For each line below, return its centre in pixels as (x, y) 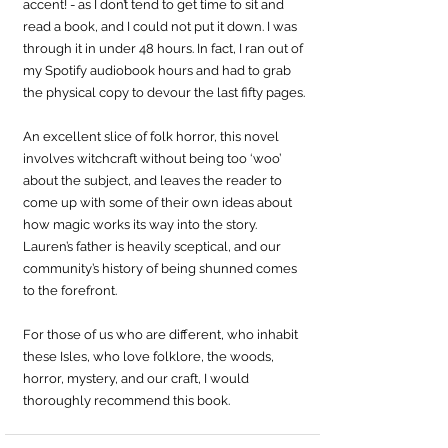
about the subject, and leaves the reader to (154, 180)
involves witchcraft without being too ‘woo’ (153, 158)
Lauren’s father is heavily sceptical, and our (153, 246)
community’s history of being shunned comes (161, 268)
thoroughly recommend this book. (126, 400)
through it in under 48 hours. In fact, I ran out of (164, 48)
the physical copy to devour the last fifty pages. (164, 92)
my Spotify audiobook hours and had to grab (158, 70)
